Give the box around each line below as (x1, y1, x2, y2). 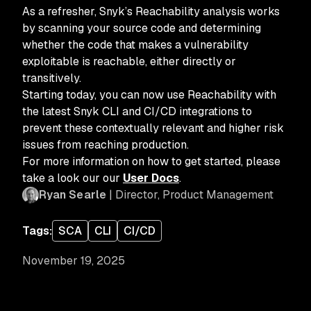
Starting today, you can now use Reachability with (22, 87, 276, 102)
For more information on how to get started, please (22, 154, 280, 169)
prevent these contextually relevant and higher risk (22, 121, 284, 135)
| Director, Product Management (106, 187, 274, 202)
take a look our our (22, 171, 123, 185)
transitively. (22, 71, 81, 85)
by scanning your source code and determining (22, 21, 261, 35)
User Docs (123, 171, 179, 185)
